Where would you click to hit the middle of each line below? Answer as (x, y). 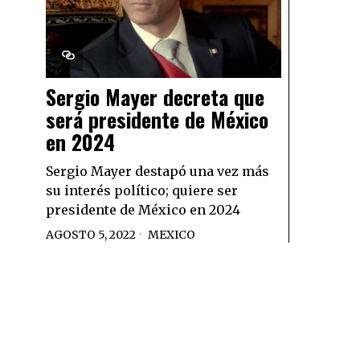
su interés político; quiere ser (142, 190)
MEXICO (172, 235)
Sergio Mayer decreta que (155, 97)
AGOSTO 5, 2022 (91, 235)
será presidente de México (157, 119)
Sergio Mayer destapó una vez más (157, 171)
